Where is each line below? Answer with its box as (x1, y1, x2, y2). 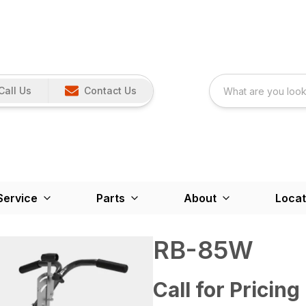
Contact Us (83, 85, 137, 97)
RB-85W (153, 235, 253, 266)
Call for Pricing (153, 277, 300, 303)
